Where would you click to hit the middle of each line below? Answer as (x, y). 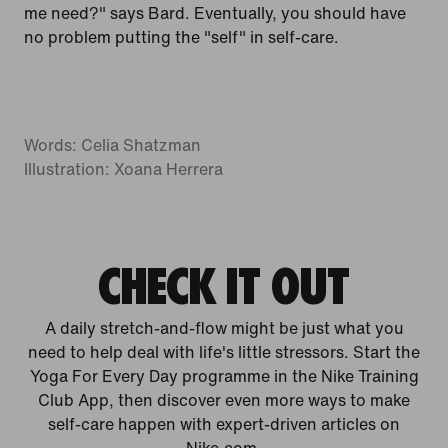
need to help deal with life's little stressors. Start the (224, 351)
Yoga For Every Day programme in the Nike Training (224, 375)
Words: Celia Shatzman (112, 144)
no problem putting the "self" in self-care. (181, 36)
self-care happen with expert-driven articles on (224, 423)
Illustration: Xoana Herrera (123, 168)
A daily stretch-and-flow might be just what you (224, 327)
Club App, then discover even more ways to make (224, 399)
